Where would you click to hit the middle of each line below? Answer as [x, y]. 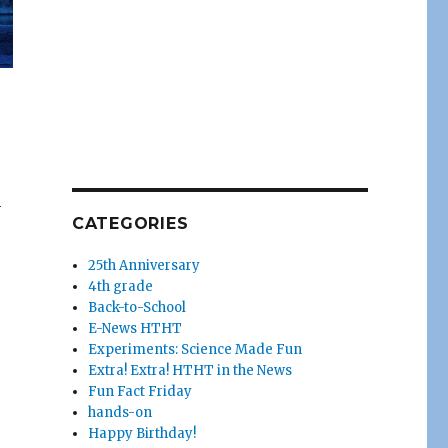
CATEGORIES [130, 223]
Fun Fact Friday [140, 391]
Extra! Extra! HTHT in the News [190, 370]
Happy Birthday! [142, 433]
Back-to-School [137, 307]
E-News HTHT [135, 328]
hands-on [120, 412]
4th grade [121, 286]
